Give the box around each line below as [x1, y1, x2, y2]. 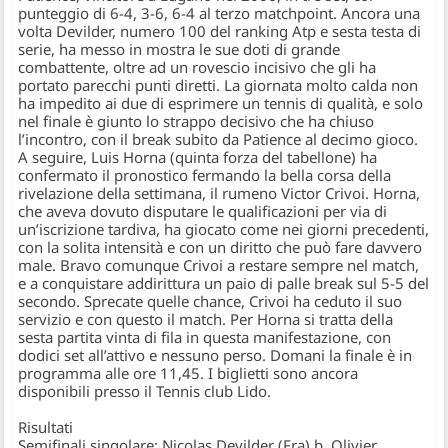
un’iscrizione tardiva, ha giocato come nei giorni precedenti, [18, 219, 430, 239]
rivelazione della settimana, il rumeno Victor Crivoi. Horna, [18, 183, 421, 203]
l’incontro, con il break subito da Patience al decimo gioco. [18, 129, 419, 149]
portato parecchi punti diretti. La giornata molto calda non [18, 75, 419, 95]
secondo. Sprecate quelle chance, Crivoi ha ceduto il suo [18, 291, 403, 311]
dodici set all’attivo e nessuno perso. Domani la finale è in [18, 345, 413, 365]
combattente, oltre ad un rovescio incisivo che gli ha [18, 57, 377, 77]
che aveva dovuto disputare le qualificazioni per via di [18, 201, 388, 221]
